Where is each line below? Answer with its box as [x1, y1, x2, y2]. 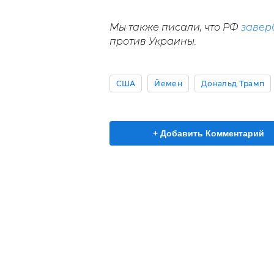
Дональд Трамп [201, 79, 265, 89]
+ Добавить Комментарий [153, 128, 264, 139]
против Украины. [109, 35, 196, 48]
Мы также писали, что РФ [109, 21, 241, 34]
